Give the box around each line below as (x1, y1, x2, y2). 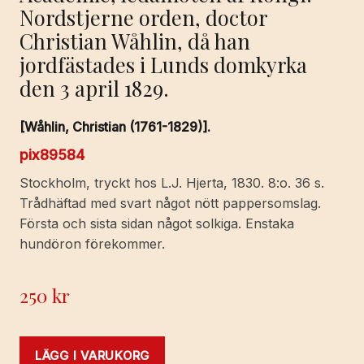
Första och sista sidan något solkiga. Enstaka (19, 214, 294, 232)
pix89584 (19, 145, 84, 163)
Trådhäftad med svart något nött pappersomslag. (19, 194, 321, 211)
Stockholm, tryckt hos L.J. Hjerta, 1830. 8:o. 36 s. (19, 174, 324, 191)
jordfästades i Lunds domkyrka (19, 50, 307, 79)
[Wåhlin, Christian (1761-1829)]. (19, 118, 210, 135)
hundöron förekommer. (19, 235, 165, 252)
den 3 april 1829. (19, 74, 169, 102)
